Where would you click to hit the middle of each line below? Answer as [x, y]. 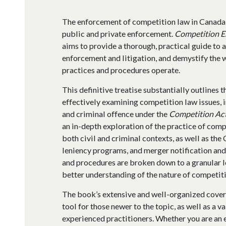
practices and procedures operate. [121, 70]
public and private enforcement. [118, 33]
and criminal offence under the [115, 114]
